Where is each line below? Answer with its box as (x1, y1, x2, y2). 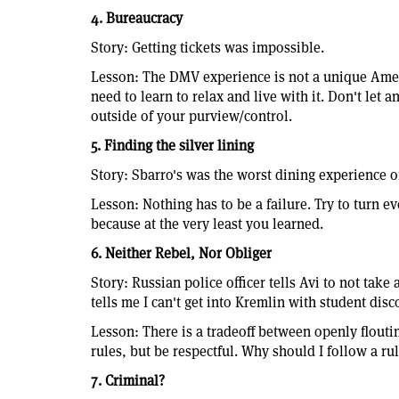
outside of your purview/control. (91, 106, 292, 126)
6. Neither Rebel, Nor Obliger (91, 243, 272, 263)
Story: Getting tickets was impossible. (91, 37, 328, 57)
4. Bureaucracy (91, 8, 183, 28)
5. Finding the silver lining (91, 135, 254, 155)
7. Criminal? (91, 370, 165, 390)
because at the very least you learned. (91, 214, 327, 233)
